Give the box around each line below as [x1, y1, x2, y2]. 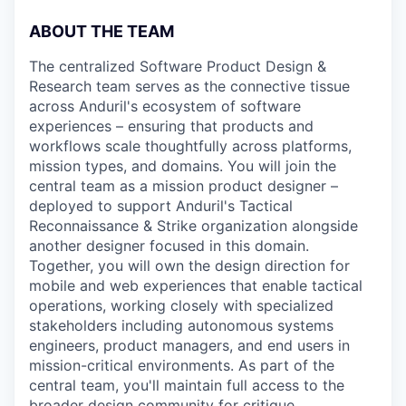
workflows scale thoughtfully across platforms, [29, 137, 352, 155]
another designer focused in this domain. [29, 237, 309, 255]
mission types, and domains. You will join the [29, 157, 336, 175]
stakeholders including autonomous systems [29, 316, 333, 334]
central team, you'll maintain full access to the [29, 376, 344, 394]
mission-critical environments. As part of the [29, 356, 334, 374]
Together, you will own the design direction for [29, 256, 350, 275]
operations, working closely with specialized [29, 296, 333, 314]
